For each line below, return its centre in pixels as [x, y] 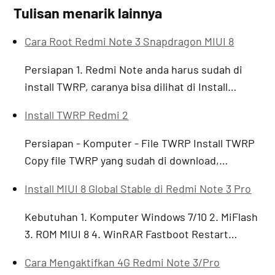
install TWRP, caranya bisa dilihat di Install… [131, 86]
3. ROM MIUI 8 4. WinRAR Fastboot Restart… [131, 234]
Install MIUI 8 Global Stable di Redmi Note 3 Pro [138, 188]
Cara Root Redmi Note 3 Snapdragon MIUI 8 [130, 41]
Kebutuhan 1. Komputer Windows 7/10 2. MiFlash [141, 216]
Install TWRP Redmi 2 [77, 114]
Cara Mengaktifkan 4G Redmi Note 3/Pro [122, 262]
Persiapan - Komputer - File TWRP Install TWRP [140, 143]
